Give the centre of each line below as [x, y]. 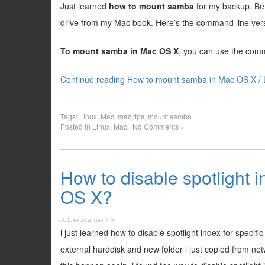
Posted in [76, 126]
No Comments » [159, 126]
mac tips [131, 116]
